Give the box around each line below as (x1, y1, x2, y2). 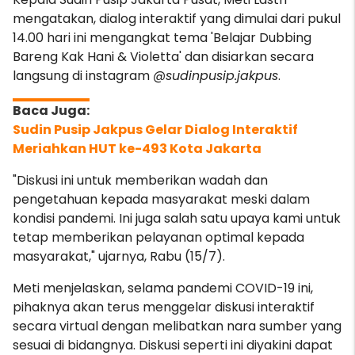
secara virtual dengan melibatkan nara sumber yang (13, 317, 342, 335)
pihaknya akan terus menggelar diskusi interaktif (13, 298, 315, 316)
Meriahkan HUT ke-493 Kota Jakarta (13, 139, 261, 158)
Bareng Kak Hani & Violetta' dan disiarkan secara (13, 48, 314, 66)
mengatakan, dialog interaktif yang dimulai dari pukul (13, 10, 341, 28)
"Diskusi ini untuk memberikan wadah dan (13, 171, 268, 189)
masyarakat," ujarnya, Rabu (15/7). (13, 247, 225, 265)
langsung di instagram (13, 67, 153, 85)
